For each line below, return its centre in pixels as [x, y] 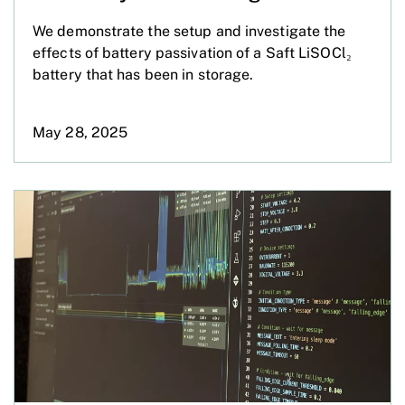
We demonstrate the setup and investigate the [189, 31]
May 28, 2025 [80, 132]
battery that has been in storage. [143, 74]
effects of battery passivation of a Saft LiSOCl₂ [192, 52]
